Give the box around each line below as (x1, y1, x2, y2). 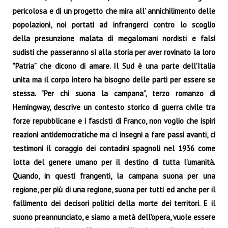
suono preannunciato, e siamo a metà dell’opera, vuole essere (13, 212, 215, 222)
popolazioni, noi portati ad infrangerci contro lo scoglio (13, 19, 215, 30)
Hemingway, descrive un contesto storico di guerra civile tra (13, 102, 215, 112)
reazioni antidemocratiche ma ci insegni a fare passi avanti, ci (13, 129, 215, 139)
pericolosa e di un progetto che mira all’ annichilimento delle (13, 6, 215, 16)
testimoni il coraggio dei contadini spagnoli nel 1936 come (13, 143, 215, 153)
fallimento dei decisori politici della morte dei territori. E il (13, 198, 215, 208)
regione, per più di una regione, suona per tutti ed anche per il (13, 184, 215, 194)
